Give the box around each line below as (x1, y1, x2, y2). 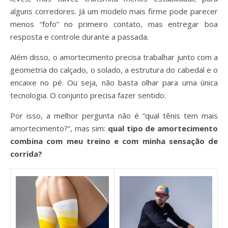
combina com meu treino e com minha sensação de (10, 136, 218, 146)
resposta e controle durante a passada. (10, 32, 149, 42)
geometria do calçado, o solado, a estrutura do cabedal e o (10, 65, 218, 75)
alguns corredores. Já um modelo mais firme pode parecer (10, 6, 218, 16)
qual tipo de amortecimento (108, 123, 218, 133)
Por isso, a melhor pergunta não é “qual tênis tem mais (10, 110, 218, 121)
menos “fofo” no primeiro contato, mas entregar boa (10, 19, 218, 29)
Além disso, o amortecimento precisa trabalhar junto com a (10, 52, 218, 62)
